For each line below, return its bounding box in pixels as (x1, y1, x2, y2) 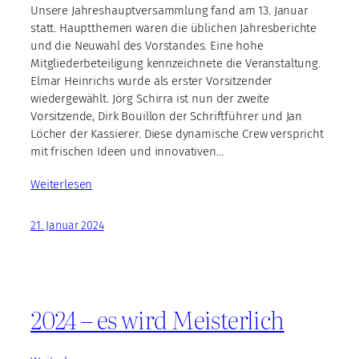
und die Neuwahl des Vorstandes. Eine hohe (30, 38, 264, 54)
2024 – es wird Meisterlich (30, 301, 284, 337)
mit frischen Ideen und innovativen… (30, 144, 224, 159)
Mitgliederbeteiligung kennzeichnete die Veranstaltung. (30, 56, 321, 71)
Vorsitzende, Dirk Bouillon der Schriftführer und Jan (30, 109, 303, 124)
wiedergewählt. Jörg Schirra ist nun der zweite (30, 91, 270, 107)
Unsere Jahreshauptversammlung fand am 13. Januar (30, 3, 309, 18)
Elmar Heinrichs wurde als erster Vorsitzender (30, 74, 273, 89)
